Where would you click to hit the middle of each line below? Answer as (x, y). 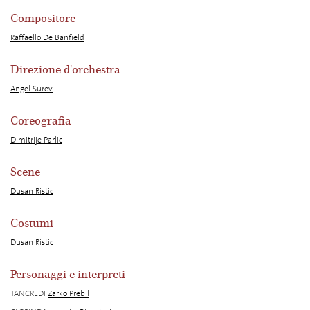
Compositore (43, 19)
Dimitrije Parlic (36, 140)
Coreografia (41, 121)
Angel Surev (31, 89)
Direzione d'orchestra (65, 70)
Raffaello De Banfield (47, 37)
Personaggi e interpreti (68, 275)
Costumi (32, 224)
